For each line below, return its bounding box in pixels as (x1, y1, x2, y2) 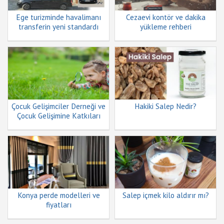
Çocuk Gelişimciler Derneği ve (11, 101, 105, 111)
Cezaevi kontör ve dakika (125, 12, 205, 22)
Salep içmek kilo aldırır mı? (122, 190, 209, 200)
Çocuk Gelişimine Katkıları (16, 111, 100, 120)
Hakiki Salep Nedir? (134, 101, 196, 111)
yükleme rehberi (139, 22, 191, 31)
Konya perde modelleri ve (17, 190, 100, 200)
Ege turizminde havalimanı (16, 12, 101, 22)
